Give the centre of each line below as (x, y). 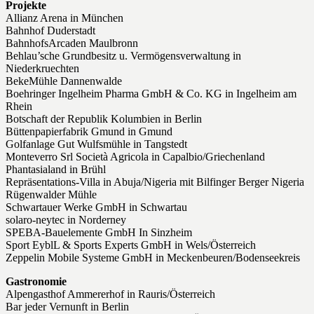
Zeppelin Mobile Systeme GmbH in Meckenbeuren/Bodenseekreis (153, 258)
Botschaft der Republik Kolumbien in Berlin (104, 119)
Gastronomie (36, 282)
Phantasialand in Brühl (56, 170)
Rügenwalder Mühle (51, 195)
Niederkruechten (42, 69)
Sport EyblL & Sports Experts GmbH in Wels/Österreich (131, 245)
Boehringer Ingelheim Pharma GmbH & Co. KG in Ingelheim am (151, 94)
